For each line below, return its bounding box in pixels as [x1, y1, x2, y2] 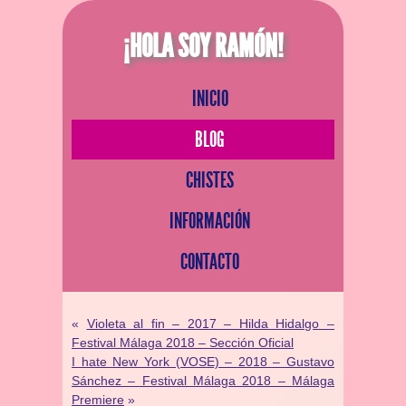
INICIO [191, 86, 228, 111]
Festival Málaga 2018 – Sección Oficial [72, 335, 294, 350]
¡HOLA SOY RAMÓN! [122, 27, 284, 65]
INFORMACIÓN [169, 208, 250, 234]
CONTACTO [180, 249, 239, 275]
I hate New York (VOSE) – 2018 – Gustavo [72, 354, 334, 369]
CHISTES [186, 168, 234, 193]
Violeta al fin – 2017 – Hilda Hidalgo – [86, 316, 335, 331]
